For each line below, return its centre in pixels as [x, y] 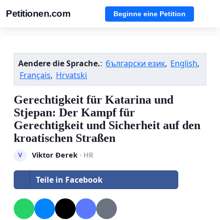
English [184, 63]
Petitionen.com [38, 14]
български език [136, 63]
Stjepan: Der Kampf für [74, 112]
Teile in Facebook [69, 179]
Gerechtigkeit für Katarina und [94, 100]
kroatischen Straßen [65, 138]
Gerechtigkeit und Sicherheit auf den [107, 125]
